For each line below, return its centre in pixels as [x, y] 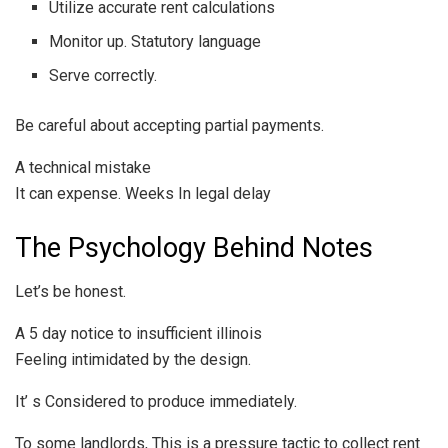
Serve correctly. [103, 75]
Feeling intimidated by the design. [133, 360]
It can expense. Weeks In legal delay [143, 193]
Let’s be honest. [70, 292]
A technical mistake [83, 167]
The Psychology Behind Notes [194, 247]
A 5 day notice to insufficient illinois [138, 334]
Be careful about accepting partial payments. [169, 125]
